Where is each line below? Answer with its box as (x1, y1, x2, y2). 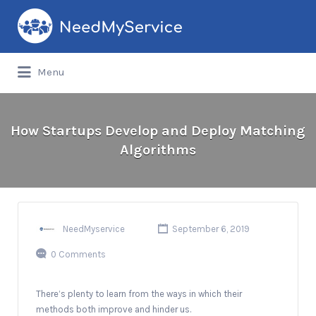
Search (28, 11, 56, 22)
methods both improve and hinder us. (36, 303, 191, 315)
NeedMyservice (63, 223, 125, 234)
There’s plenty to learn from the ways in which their (36, 288, 242, 299)
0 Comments (51, 248, 106, 260)
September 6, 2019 (169, 223, 250, 234)
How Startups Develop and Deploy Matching (11, 123, 305, 139)
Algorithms (120, 142, 196, 158)
